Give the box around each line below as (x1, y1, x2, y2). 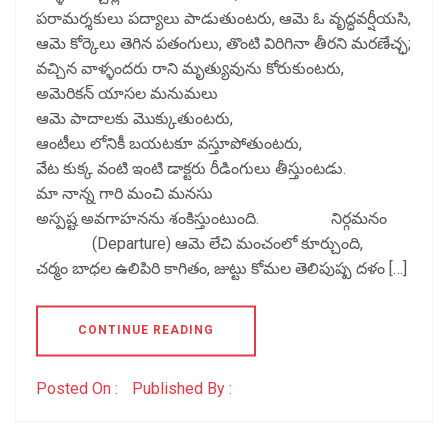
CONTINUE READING (78, 323, 214, 337)
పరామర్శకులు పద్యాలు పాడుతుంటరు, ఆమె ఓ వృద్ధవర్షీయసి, (36, 9, 411, 28)
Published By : (132, 379, 232, 398)
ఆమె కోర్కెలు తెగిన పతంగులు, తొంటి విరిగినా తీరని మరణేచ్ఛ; (36, 34, 411, 53)
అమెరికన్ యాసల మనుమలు (36, 84, 218, 103)
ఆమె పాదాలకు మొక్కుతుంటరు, (36, 109, 233, 128)
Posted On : (36, 379, 122, 398)
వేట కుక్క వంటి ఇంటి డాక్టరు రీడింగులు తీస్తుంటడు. (36, 159, 346, 178)
